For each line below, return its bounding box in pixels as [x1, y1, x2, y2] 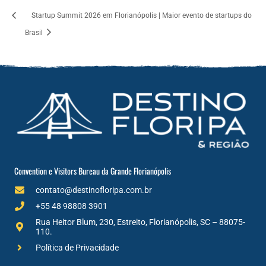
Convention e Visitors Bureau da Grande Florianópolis [14, 164, 171, 177]
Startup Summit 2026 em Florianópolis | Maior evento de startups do [31, 11, 252, 20]
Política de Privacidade [35, 243, 119, 253]
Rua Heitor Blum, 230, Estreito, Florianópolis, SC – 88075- [35, 217, 245, 227]
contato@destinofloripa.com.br [35, 185, 152, 195]
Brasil [25, 28, 45, 37]
